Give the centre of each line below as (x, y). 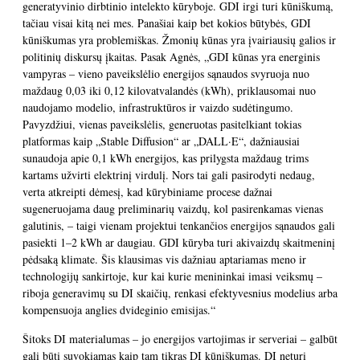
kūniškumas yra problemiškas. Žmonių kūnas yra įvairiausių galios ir (179, 40)
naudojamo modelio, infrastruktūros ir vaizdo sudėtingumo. (158, 107)
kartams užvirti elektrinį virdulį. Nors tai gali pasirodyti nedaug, (169, 175)
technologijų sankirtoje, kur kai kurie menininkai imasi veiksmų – (172, 276)
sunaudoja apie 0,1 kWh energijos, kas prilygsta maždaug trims (166, 158)
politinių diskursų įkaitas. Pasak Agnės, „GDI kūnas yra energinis (171, 57)
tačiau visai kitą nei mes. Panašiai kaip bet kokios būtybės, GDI (167, 23)
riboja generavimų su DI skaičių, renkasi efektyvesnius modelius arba (180, 293)
